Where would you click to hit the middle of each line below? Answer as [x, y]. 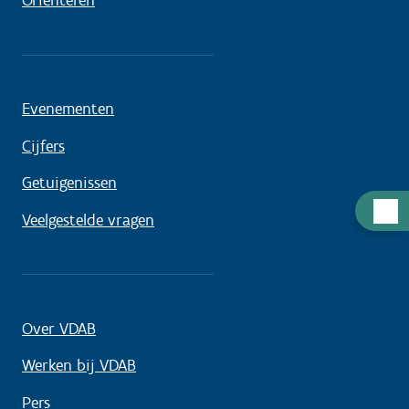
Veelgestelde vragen [88, 220]
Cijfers [43, 146]
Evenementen [68, 109]
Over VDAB [59, 328]
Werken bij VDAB [79, 366]
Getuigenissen [69, 183]
